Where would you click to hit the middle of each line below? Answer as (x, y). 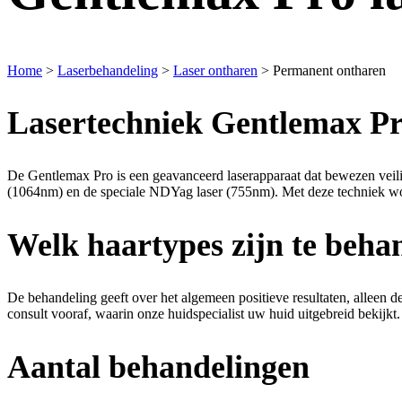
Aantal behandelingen (158, 367)
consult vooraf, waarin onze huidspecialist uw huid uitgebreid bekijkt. (204, 314)
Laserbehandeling (108, 70)
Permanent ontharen (329, 70)
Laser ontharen (215, 70)
